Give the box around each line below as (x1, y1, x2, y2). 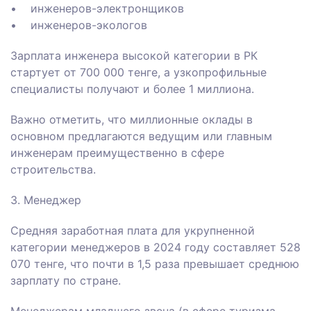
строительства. (10, 162, 96, 177)
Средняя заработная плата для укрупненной (10, 224, 255, 238)
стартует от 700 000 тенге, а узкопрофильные (10, 65, 267, 80)
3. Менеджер (10, 193, 81, 208)
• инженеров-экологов (10, 18, 151, 33)
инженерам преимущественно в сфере (10, 146, 224, 160)
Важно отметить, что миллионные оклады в (10, 112, 253, 127)
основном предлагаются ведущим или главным (10, 129, 272, 144)
